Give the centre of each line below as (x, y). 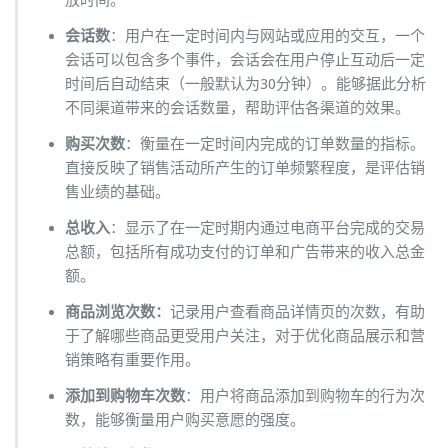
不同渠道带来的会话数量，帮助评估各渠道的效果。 (237, 108)
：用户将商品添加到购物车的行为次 (305, 396)
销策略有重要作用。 (132, 360)
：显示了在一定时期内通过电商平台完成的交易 (267, 228)
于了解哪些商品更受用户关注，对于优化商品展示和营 (245, 336)
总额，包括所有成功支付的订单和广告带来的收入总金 (245, 252)
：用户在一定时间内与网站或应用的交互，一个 (267, 36)
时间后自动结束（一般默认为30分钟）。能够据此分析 (245, 84)
